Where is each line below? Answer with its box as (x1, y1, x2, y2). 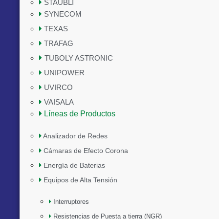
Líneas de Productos (44, 109, 115, 118)
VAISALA (44, 98, 74, 106)
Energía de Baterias (44, 161, 105, 169)
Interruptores (53, 198, 89, 205)
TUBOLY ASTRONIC (44, 54, 113, 62)
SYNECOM (44, 10, 82, 18)
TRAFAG (44, 39, 73, 47)
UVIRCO (44, 83, 73, 91)
